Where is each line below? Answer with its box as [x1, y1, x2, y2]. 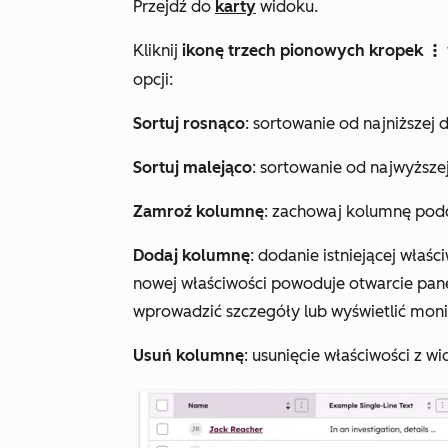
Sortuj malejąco [133, 158, 252, 177]
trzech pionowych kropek [228, 41, 423, 60]
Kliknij [133, 41, 182, 60]
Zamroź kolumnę [133, 202, 264, 221]
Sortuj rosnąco [133, 114, 245, 133]
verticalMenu [427, 44, 443, 60]
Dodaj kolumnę [133, 246, 250, 265]
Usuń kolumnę [133, 346, 244, 365]
